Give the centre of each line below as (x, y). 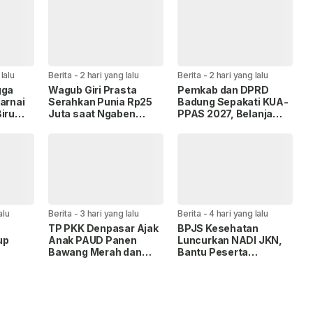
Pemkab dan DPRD (223, 90)
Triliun (193, 138)
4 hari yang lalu (239, 214)
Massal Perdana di (94, 126)
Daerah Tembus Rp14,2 (234, 126)
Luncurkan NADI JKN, (230, 240)
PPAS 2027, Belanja (225, 114)
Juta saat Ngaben (92, 114)
